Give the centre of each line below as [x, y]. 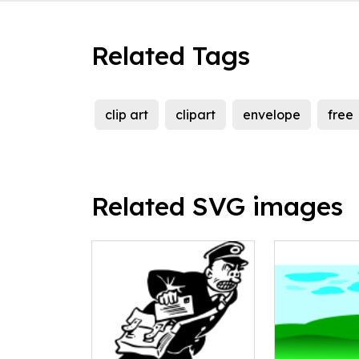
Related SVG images [217, 206]
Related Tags [171, 56]
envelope [272, 115]
